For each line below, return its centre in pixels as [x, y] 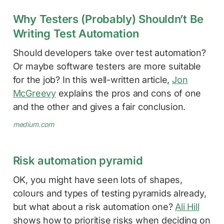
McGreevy [34, 93]
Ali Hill [187, 206]
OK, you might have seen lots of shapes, [97, 179]
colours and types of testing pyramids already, [109, 193]
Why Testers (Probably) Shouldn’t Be [108, 19]
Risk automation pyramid [78, 160]
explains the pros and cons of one [128, 93]
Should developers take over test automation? [109, 52]
